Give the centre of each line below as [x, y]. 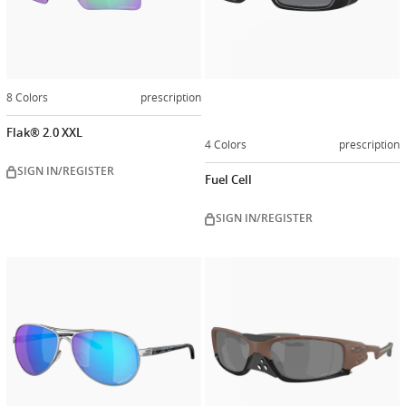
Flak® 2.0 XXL [44, 133]
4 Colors [226, 144]
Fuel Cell [228, 180]
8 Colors [27, 97]
